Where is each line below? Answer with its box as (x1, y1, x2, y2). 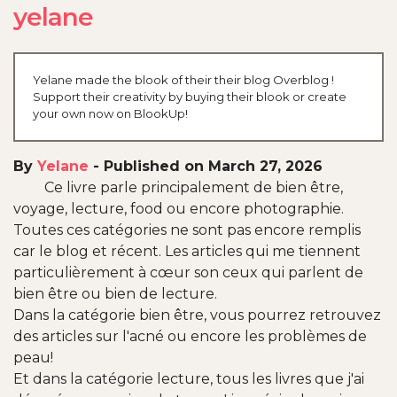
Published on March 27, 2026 (104, 158, 323, 175)
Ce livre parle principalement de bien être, (44, 179, 343, 197)
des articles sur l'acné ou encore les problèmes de (13, 328, 367, 346)
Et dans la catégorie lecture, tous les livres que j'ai (13, 370, 364, 388)
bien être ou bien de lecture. (13, 285, 217, 303)
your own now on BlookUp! (33, 106, 188, 121)
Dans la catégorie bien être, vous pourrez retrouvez (13, 307, 381, 324)
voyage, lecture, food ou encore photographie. (13, 200, 344, 218)
